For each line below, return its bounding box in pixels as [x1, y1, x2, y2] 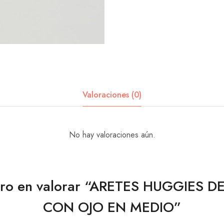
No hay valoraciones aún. [68, 128, 155, 140]
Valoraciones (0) [82, 88, 141, 100]
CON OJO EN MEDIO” [43, 196, 181, 217]
